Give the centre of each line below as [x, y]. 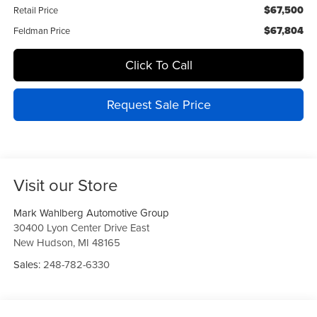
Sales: [28, 265]
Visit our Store [65, 185]
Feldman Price [41, 31]
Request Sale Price [158, 105]
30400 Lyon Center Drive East [81, 228]
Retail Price [35, 10]
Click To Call [158, 65]
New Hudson [43, 243]
